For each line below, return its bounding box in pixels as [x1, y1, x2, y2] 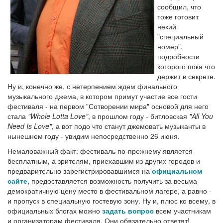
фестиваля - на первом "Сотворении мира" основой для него [7, 101, 209, 111]
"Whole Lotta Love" [28, 111, 88, 121]
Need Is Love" [7, 120, 52, 131]
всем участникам [154, 205, 211, 216]
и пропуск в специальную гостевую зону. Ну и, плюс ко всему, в [7, 195, 216, 206]
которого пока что [157, 61, 215, 71]
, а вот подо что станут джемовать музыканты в [52, 120, 206, 131]
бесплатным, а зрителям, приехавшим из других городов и [7, 155, 200, 166]
